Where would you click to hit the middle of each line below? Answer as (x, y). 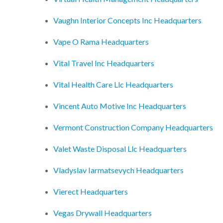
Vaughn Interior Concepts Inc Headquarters (127, 20)
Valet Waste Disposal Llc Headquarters (120, 149)
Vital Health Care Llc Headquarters (113, 85)
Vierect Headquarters (91, 192)
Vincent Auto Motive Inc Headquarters (120, 106)
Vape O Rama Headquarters (101, 42)
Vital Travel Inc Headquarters (104, 63)
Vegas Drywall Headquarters (103, 213)
